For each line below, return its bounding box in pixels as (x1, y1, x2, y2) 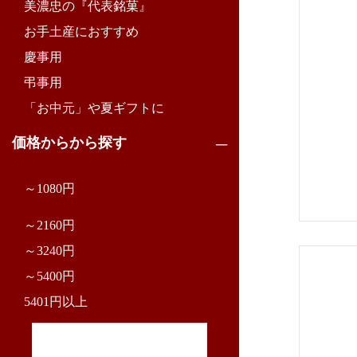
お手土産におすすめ (24, 25, 139, 38)
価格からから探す (12, 135, 127, 151)
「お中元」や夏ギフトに (24, 101, 164, 115)
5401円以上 (24, 295, 88, 308)
